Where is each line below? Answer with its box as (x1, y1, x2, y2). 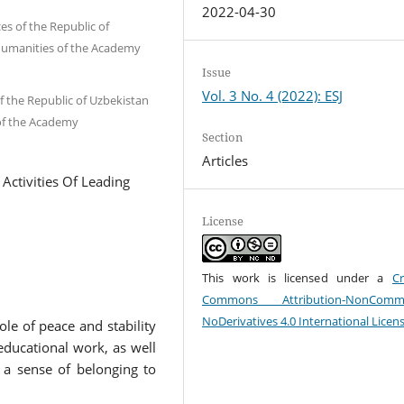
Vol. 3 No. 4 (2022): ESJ (202, 87, 344, 105)
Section (202, 129, 243, 146)
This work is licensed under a (202, 270, 392, 287)
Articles (202, 151, 249, 170)
